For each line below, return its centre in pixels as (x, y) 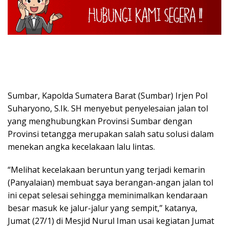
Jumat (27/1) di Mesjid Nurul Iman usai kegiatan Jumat (111, 221)
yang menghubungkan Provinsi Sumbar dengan (100, 121)
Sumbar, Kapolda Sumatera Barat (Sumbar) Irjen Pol (108, 95)
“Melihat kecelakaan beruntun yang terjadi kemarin (106, 169)
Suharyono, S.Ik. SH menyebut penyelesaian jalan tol (108, 108)
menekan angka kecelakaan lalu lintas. (81, 146)
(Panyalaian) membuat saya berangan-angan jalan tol (110, 182)
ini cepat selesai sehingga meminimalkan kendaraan (108, 195)
